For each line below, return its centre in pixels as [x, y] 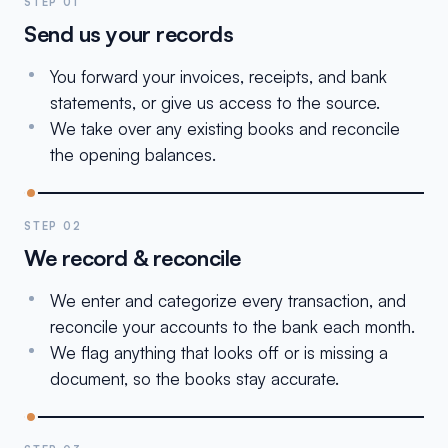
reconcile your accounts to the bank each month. [232, 326]
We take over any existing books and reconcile [225, 128]
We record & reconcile [132, 257]
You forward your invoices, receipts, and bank [218, 76]
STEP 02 [53, 226]
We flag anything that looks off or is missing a [219, 352]
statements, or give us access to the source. [215, 102]
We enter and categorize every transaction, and [228, 300]
